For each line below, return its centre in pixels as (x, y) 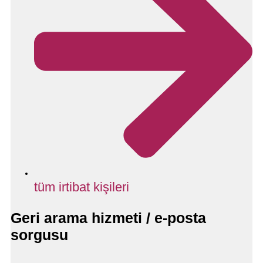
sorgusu (39, 235)
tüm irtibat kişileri (82, 187)
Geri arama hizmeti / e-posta (108, 218)
